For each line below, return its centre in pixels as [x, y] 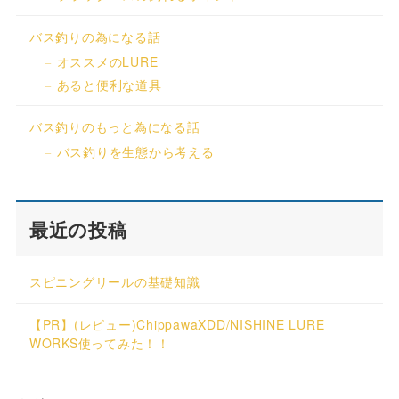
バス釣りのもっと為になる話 [114, 127]
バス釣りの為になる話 [95, 36]
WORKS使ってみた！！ [99, 343]
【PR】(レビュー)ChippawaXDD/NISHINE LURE [177, 325]
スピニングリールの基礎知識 [114, 282]
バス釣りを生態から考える [135, 152]
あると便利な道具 [109, 85]
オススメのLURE [107, 61]
